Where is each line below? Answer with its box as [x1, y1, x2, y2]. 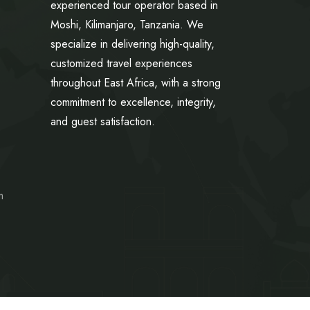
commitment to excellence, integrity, [51, 94, 216, 111]
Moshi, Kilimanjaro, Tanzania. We [51, 17, 203, 33]
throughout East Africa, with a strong [51, 75, 221, 91]
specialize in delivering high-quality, [51, 36, 215, 53]
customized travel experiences [51, 55, 192, 72]
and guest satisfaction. [51, 113, 155, 130]
